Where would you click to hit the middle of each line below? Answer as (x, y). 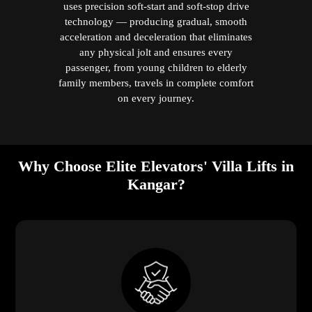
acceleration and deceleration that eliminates (156, 36)
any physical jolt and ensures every (156, 52)
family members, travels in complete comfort (156, 82)
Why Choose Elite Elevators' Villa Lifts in (156, 166)
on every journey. (156, 97)
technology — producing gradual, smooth (156, 21)
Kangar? (156, 184)
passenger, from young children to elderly (156, 67)
